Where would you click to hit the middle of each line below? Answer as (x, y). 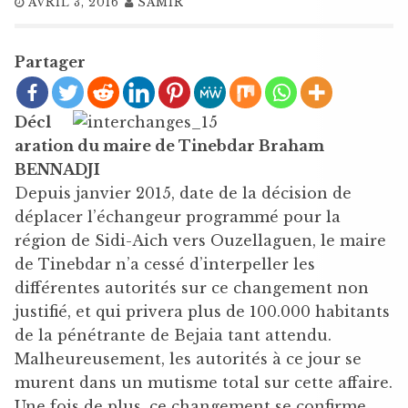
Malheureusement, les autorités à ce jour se (188, 358)
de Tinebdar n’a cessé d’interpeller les (165, 264)
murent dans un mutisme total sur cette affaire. (204, 382)
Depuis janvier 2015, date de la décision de (183, 193)
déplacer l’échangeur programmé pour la (178, 216)
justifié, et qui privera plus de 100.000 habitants (202, 311)
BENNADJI (57, 169)
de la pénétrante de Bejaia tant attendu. (173, 335)
